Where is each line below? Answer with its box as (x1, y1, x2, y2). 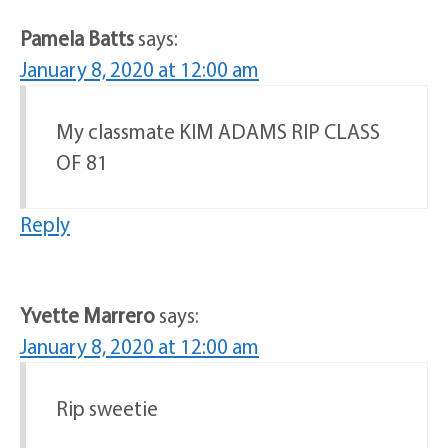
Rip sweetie (56, 395, 158, 422)
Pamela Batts (20, 25, 134, 52)
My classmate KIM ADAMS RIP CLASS (56, 118, 380, 145)
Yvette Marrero (20, 302, 155, 329)
